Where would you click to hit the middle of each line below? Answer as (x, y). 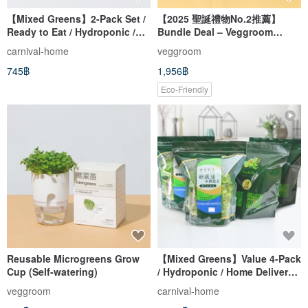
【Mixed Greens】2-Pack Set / (76, 18)
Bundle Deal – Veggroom (215, 31)
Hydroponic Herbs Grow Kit (222, 44)
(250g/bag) (183, 284)
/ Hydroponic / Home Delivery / (228, 271)
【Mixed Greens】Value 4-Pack (229, 258)
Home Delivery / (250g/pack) (72, 44)
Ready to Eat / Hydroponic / (71, 31)
